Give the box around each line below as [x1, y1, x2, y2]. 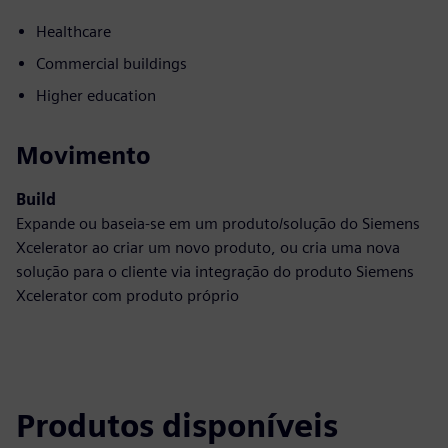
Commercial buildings [36, 54, 187, 73]
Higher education [36, 86, 156, 105]
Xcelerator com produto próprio [16, 286, 239, 305]
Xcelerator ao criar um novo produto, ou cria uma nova [16, 238, 400, 257]
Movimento [16, 141, 151, 170]
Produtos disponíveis [16, 406, 338, 445]
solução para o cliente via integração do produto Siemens [16, 262, 414, 281]
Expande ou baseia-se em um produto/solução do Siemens [16, 214, 420, 233]
